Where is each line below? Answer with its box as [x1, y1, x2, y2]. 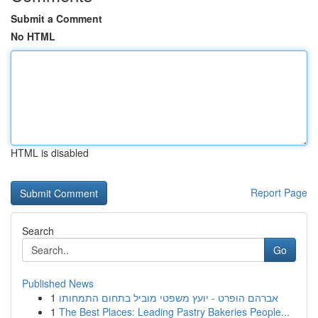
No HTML [11, 29, 55, 43]
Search [22, 224, 54, 238]
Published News [22, 276, 94, 290]
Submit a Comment [11, 11, 102, 26]
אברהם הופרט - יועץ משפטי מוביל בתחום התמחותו [59, 290, 278, 305]
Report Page [251, 185, 307, 199]
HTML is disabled [11, 146, 89, 160]
